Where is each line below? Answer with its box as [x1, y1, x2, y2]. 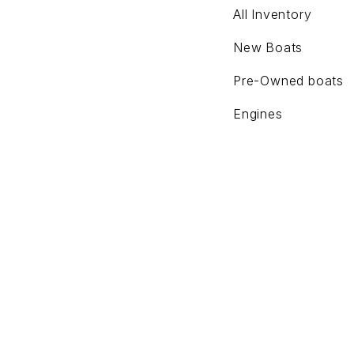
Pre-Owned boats [233, 73, 344, 88]
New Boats [233, 40, 303, 55]
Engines [233, 106, 283, 122]
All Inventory [233, 6, 312, 22]
